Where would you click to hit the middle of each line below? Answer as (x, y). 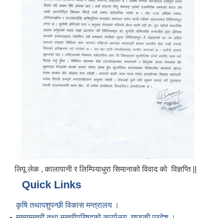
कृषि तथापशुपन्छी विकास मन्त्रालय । (68, 205)
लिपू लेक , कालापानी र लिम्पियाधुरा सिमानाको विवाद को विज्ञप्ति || (106, 169)
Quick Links (52, 185)
